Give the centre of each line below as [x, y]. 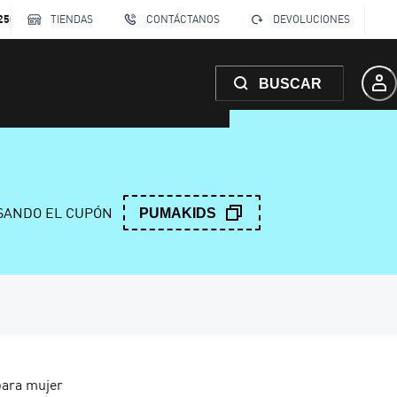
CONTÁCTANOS [183, 19]
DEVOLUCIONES [311, 19]
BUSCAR [290, 83]
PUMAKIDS [178, 213]
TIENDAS [72, 19]
